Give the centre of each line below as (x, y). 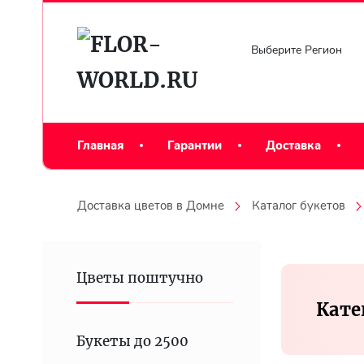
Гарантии (195, 145)
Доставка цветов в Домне (151, 206)
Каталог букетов (299, 206)
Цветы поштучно (140, 278)
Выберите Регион (297, 50)
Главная (100, 145)
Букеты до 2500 (133, 341)
